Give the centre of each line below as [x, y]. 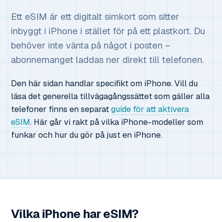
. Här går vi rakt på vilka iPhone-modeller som [117, 122]
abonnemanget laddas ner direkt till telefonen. [107, 60]
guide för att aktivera [150, 109]
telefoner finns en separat [61, 109]
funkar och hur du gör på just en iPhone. [86, 135]
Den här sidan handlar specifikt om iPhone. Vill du [104, 83]
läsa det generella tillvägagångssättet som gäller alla [110, 96]
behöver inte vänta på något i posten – [91, 45]
